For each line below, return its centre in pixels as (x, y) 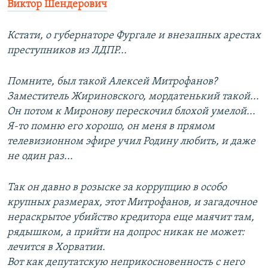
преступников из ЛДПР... (67, 51)
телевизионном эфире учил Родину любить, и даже (131, 142)
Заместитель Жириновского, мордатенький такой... (133, 97)
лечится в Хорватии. (56, 248)
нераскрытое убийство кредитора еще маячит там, (131, 218)
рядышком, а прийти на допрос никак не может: (126, 233)
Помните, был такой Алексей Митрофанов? (112, 82)
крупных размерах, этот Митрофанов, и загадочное (132, 203)
